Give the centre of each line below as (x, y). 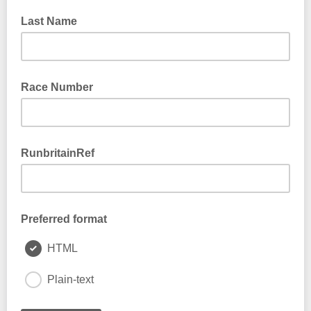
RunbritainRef (58, 153)
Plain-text (70, 279)
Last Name (49, 21)
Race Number (57, 87)
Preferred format (64, 219)
